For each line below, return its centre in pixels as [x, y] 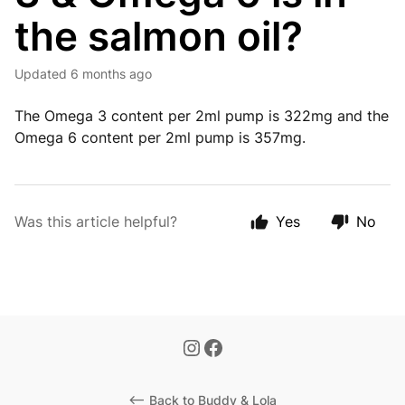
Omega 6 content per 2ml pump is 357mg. [160, 137]
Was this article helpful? [96, 221]
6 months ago [111, 74]
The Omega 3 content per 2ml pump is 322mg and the [202, 116]
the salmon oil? [159, 36]
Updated [45, 74]
